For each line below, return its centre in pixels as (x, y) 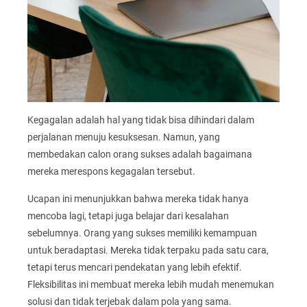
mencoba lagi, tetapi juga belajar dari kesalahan (128, 216)
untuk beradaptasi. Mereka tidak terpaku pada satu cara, (148, 250)
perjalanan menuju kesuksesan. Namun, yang (124, 137)
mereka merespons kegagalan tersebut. (111, 172)
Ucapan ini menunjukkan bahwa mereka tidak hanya (138, 198)
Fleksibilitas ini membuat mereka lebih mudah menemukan (151, 284)
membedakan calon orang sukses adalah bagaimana (140, 155)
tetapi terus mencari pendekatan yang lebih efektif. (135, 267)
